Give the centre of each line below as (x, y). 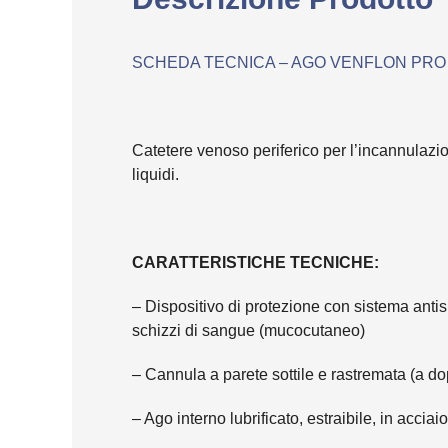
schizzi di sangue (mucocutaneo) (248, 331)
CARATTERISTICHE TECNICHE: (255, 263)
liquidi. (155, 175)
